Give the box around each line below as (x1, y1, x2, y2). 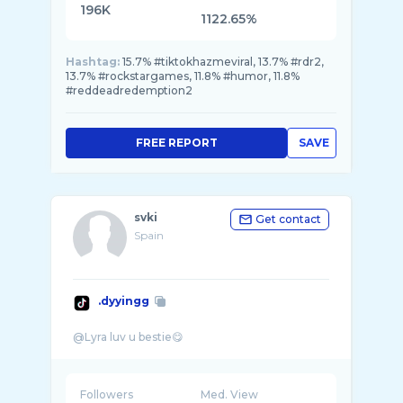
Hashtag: (66, 55, 120, 68)
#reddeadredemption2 (66, 84, 193, 97)
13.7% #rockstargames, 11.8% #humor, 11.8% (66, 69, 300, 83)
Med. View (201, 388, 259, 401)
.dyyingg (98, 294, 149, 308)
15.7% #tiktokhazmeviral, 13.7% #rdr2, (122, 55, 324, 68)
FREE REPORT (135, 136, 218, 149)
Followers (80, 388, 133, 401)
